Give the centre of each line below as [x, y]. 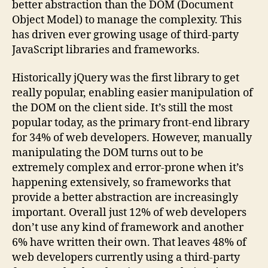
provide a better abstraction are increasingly [125, 198]
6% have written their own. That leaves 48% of [129, 243]
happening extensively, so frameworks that [121, 183]
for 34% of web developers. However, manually [132, 138]
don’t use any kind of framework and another [128, 228]
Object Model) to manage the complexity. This [127, 20]
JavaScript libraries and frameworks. [106, 50]
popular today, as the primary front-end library [131, 123]
